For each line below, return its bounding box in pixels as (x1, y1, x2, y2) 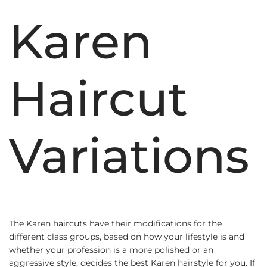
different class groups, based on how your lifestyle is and (9, 231, 244, 243)
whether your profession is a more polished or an (9, 244, 213, 256)
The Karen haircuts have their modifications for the (9, 218, 222, 229)
